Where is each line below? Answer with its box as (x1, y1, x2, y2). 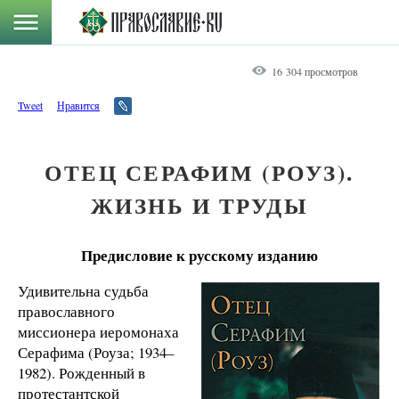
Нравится (57, 98, 100, 112)
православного (18, 300, 115, 322)
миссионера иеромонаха (18, 321, 179, 342)
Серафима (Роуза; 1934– (18, 341, 174, 362)
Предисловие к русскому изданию (81, 244, 318, 266)
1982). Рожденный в (18, 362, 145, 383)
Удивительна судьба (18, 280, 149, 301)
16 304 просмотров (272, 64, 358, 78)
